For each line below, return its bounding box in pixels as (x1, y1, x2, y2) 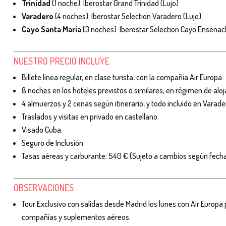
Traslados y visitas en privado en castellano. (22, 111, 159, 122)
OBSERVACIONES (14, 182, 74, 193)
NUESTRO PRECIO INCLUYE (14, 55, 109, 67)
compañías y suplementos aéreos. (22, 211, 131, 222)
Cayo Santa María (22, 24, 81, 34)
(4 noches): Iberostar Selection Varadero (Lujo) (53, 11, 201, 21)
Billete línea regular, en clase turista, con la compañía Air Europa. (22, 72, 223, 82)
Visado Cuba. (22, 124, 63, 135)
